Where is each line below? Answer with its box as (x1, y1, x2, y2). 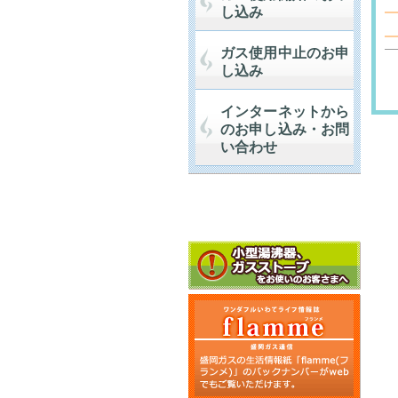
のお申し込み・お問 (220, 122, 349, 137)
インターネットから (220, 104, 349, 119)
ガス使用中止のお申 (220, 45, 349, 60)
